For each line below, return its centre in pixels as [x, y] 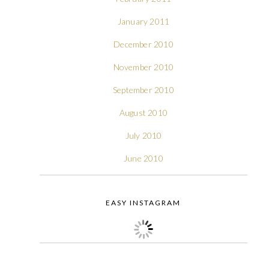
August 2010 [144, 112]
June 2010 [144, 158]
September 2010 [144, 89]
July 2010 [144, 135]
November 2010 [144, 67]
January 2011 [144, 21]
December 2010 [144, 44]
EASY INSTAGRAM [144, 202]
